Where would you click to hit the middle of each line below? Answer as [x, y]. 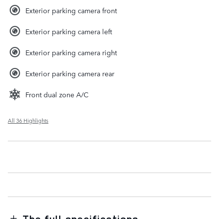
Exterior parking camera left [69, 31]
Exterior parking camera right [71, 52]
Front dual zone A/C [57, 94]
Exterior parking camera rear [70, 73]
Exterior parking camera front [71, 10]
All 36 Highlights [28, 120]
